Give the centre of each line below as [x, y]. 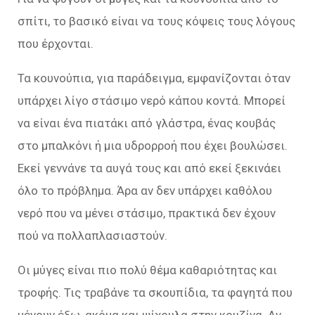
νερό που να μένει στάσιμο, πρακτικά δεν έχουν [147, 213]
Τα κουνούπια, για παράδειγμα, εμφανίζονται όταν [154, 78]
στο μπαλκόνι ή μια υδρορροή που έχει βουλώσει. [153, 146]
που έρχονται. [56, 44]
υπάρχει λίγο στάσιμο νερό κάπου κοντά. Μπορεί [152, 101]
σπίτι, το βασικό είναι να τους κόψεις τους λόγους [156, 21]
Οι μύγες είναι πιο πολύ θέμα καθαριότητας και [147, 270]
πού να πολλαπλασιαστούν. [92, 236]
